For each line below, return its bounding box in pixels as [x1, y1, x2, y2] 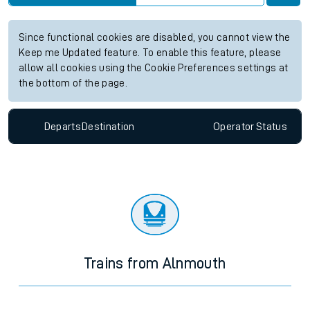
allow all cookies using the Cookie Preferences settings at [19, 63, 289, 74]
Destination [81, 120, 135, 132]
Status [255, 120, 287, 132]
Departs [44, 120, 82, 132]
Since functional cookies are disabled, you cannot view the [19, 33, 291, 44]
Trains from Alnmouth [84, 256, 226, 272]
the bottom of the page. [19, 78, 128, 89]
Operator [212, 120, 255, 132]
